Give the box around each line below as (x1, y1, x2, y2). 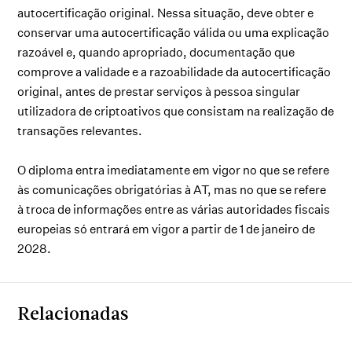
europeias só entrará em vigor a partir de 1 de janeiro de (17, 221, 316, 236)
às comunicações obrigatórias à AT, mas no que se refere (17, 181, 327, 197)
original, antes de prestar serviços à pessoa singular (17, 83, 301, 99)
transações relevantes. (17, 123, 143, 138)
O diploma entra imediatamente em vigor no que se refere (17, 162, 330, 178)
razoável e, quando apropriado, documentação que (17, 44, 295, 60)
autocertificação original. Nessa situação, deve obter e (17, 5, 314, 20)
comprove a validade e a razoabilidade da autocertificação (17, 64, 332, 79)
